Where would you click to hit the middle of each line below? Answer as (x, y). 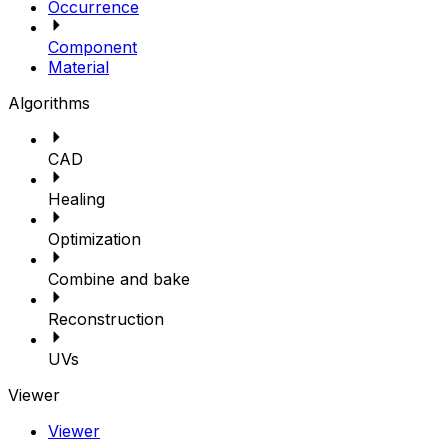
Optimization (94, 239)
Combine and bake (119, 279)
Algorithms (49, 103)
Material (78, 67)
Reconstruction (106, 319)
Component (92, 47)
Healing (76, 199)
